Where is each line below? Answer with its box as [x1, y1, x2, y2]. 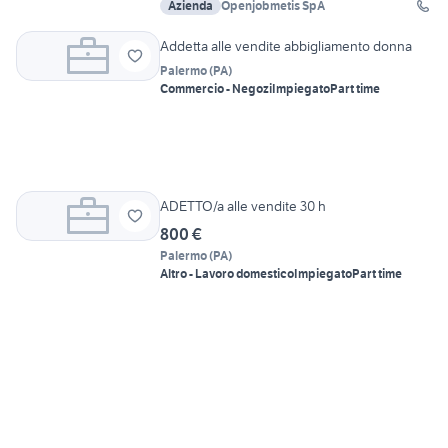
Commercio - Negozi [160, 80, 272, 96]
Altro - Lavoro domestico [160, 265, 294, 281]
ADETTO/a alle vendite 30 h [160, 196, 326, 215]
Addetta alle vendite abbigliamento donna [160, 36, 412, 55]
